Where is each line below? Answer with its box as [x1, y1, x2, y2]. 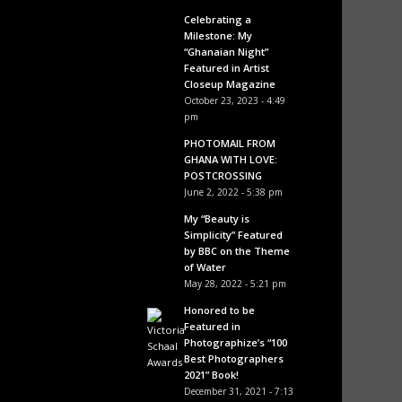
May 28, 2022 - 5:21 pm [183, 277, 286, 290]
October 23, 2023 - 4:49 [183, 94, 285, 107]
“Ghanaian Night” [183, 45, 268, 58]
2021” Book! [183, 368, 239, 381]
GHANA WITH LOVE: [183, 153, 277, 166]
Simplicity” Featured [183, 228, 283, 241]
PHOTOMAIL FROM [183, 136, 275, 150]
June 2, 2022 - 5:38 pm [183, 186, 283, 198]
